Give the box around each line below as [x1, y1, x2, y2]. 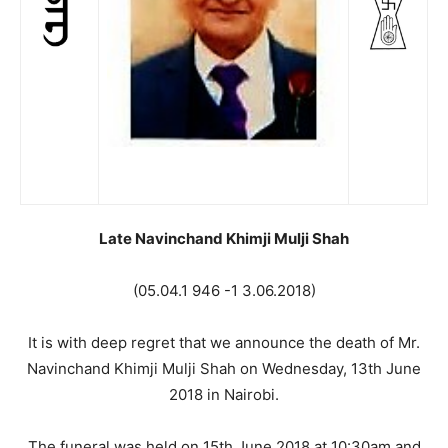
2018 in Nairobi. [169, 385, 279, 404]
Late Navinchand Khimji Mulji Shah [99, 229, 349, 248]
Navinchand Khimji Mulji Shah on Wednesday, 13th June [27, 359, 421, 378]
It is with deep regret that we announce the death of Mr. [28, 333, 420, 352]
